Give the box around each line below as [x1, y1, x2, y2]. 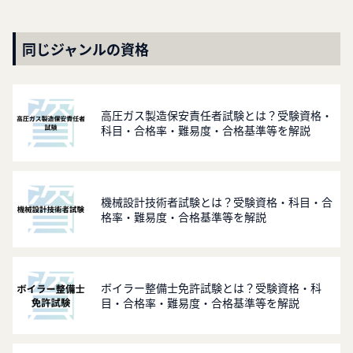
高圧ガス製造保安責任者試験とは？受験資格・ [101, 107, 333, 124]
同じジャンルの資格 [22, 39, 149, 60]
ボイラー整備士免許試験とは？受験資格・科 [101, 279, 322, 295]
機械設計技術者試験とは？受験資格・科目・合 [101, 193, 333, 210]
